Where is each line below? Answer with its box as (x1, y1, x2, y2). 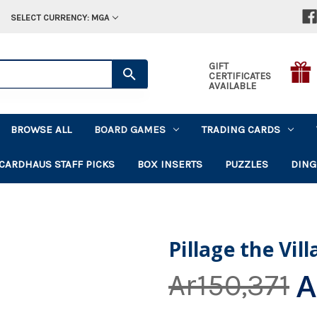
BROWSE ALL (11, 122, 72, 136)
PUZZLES (225, 157, 269, 171)
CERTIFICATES (208, 69, 271, 82)
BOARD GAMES (94, 122, 166, 136)
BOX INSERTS (137, 157, 203, 171)
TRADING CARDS (202, 122, 281, 136)
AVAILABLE (208, 79, 256, 92)
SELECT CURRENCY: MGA (10, 12, 109, 23)
